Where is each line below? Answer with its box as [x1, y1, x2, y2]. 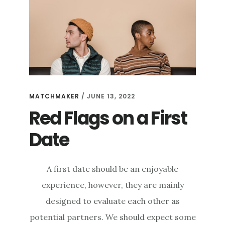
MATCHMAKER [29, 92, 80, 101]
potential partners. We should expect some [29, 212, 196, 222]
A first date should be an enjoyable [47, 164, 178, 174]
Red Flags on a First [29, 105, 187, 132]
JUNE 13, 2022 [87, 92, 136, 101]
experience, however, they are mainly [41, 180, 184, 190]
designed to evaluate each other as [45, 196, 180, 206]
